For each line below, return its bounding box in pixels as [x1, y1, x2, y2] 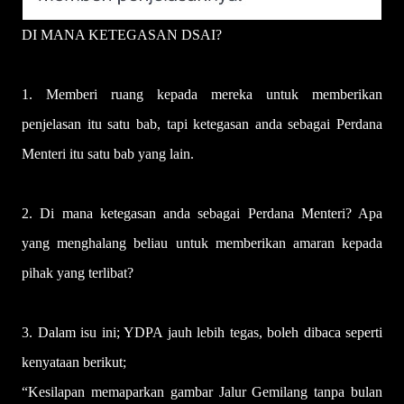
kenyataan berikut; [22, 354, 126, 370]
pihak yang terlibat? [22, 265, 133, 280]
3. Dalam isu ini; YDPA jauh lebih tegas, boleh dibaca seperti [22, 325, 382, 340]
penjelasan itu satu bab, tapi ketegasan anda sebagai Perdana [22, 116, 382, 132]
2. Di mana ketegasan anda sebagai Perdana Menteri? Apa [22, 206, 382, 221]
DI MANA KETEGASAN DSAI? [22, 27, 222, 42]
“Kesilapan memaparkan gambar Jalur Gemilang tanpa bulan [22, 384, 382, 399]
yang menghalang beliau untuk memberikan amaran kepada [22, 235, 382, 251]
